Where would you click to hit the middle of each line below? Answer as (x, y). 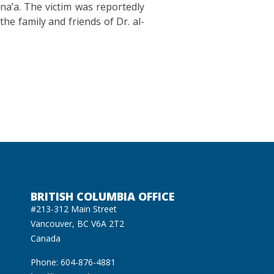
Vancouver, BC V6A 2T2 (77, 224)
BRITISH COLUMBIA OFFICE (102, 197)
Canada (45, 239)
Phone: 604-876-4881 (73, 262)
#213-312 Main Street (73, 209)
